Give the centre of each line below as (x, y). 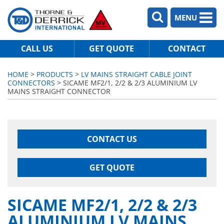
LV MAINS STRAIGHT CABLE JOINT (136, 74)
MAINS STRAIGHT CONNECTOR (59, 91)
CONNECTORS (31, 83)
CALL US (37, 48)
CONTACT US (112, 139)
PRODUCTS (55, 74)
